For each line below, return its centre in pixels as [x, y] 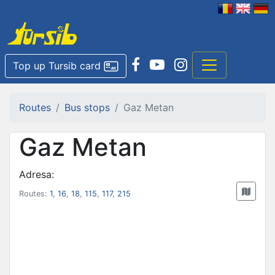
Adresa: [37, 174]
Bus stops [87, 107]
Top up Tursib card [57, 65]
